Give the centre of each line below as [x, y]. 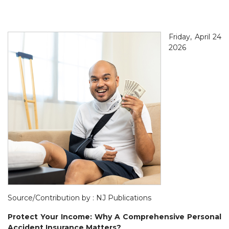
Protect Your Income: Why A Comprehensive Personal [114, 216]
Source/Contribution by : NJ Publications [79, 198]
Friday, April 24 [195, 37]
